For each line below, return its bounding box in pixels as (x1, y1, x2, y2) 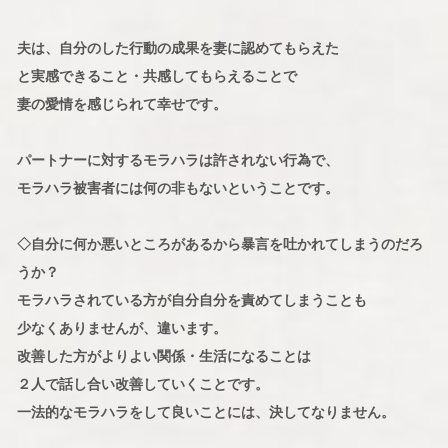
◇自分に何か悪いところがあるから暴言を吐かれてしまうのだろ (16, 237, 423, 252)
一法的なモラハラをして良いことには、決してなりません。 (16, 405, 395, 420)
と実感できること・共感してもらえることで (16, 69, 297, 84)
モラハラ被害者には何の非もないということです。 (16, 181, 339, 196)
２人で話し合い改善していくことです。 (16, 377, 269, 392)
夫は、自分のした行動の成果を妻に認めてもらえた (16, 41, 339, 56)
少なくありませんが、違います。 (16, 321, 227, 336)
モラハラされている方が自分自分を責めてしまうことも (16, 293, 367, 308)
